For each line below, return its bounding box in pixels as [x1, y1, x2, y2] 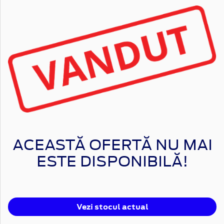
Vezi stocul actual [76, 201, 148, 212]
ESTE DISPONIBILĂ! [36, 150, 188, 171]
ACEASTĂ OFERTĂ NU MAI [12, 133, 212, 155]
